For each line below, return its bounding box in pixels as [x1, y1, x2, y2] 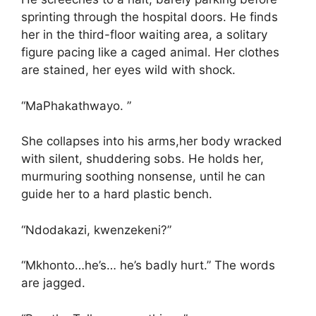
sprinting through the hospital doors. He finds [21, 10, 278, 24]
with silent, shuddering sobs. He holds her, [21, 152, 264, 166]
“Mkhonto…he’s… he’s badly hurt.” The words [21, 258, 275, 272]
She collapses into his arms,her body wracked [21, 134, 282, 148]
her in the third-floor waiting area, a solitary [21, 28, 267, 42]
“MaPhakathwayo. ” [21, 98, 131, 113]
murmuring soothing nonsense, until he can [21, 169, 265, 183]
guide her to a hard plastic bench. [21, 187, 212, 201]
